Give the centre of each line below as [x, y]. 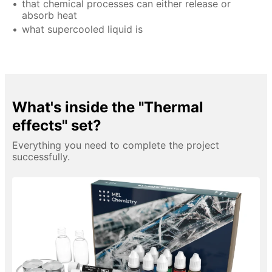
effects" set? [57, 125]
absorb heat [49, 15]
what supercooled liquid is [82, 29]
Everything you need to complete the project [116, 145]
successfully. [41, 156]
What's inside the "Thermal [108, 107]
